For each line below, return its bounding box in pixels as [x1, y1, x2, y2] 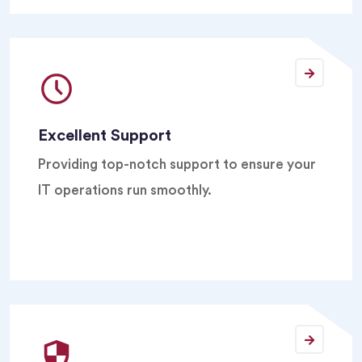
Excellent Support [38, 128, 171, 144]
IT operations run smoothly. [38, 183, 212, 197]
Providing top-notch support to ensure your [38, 158, 316, 171]
